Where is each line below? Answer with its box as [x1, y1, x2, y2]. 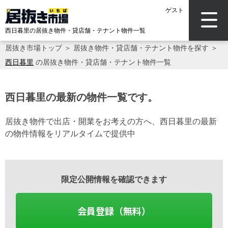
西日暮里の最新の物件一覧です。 [5, 90, 158, 104]
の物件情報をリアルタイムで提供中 [5, 128, 135, 139]
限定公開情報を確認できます [61, 174, 167, 185]
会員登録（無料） [77, 204, 151, 217]
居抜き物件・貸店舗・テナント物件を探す [73, 43, 209, 52]
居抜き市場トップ [5, 43, 62, 52]
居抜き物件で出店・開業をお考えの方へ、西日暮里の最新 [5, 116, 217, 127]
